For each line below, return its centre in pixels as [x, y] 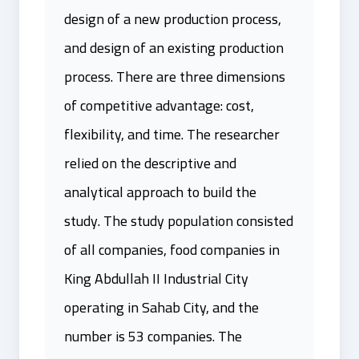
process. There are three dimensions [175, 77]
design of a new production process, [173, 19]
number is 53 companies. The [153, 336]
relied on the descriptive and [150, 163]
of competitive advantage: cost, [159, 105]
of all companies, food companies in [172, 250]
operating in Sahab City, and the [161, 307]
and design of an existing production [174, 48]
